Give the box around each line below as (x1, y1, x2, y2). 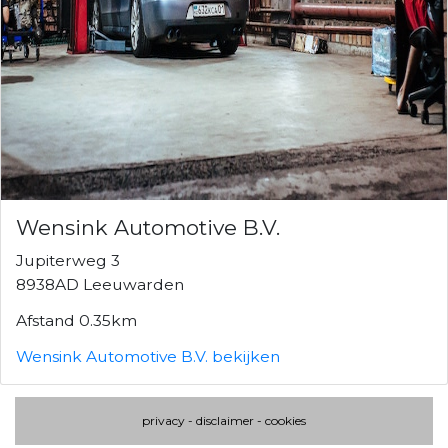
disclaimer (196, 412, 254, 428)
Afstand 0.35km (16, 310, 137, 330)
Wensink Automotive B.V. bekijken (16, 346, 280, 366)
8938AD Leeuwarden (16, 274, 184, 294)
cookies (265, 412, 306, 428)
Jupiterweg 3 (16, 250, 120, 270)
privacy (142, 412, 185, 428)
